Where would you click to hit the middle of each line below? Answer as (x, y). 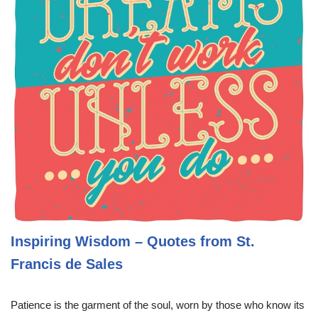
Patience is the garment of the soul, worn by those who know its (158, 305)
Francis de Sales (67, 264)
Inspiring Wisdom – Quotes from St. (133, 241)
